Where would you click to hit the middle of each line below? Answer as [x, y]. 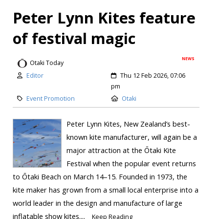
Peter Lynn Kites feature [104, 18]
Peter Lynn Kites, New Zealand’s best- [128, 123]
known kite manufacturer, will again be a [131, 137]
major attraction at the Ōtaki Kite [121, 150]
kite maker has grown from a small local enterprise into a [105, 189]
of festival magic [74, 38]
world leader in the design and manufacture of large [97, 203]
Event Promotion [50, 99]
